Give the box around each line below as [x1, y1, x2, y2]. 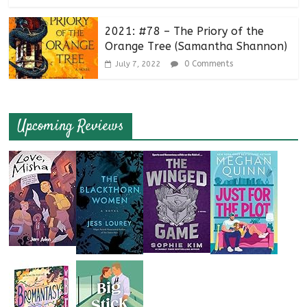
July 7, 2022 [115, 60, 161, 69]
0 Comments [182, 59, 234, 69]
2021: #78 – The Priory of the [105, 25, 265, 38]
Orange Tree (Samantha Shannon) [105, 40, 288, 53]
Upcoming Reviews [17, 115, 125, 138]
